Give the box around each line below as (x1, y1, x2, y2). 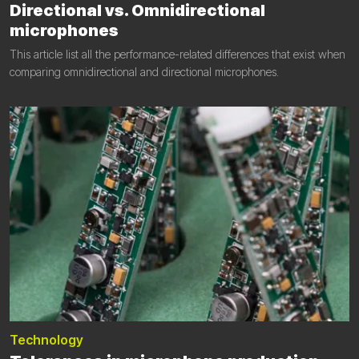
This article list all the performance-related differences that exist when (10, 46, 345, 61)
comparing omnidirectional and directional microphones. (10, 64, 279, 79)
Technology (10, 331, 83, 348)
